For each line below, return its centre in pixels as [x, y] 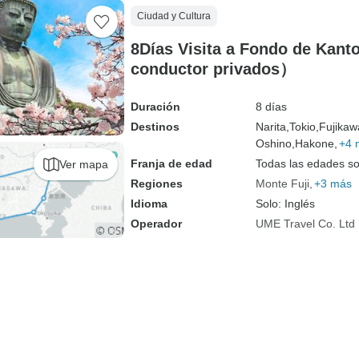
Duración [155, 107]
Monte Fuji [282, 184]
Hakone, [316, 143]
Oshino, [275, 143]
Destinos [155, 127]
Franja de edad [171, 163]
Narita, [272, 127]
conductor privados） [213, 69]
